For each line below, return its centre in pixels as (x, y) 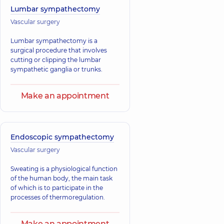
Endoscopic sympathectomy (62, 137)
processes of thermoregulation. (58, 197)
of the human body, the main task (61, 178)
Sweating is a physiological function (64, 169)
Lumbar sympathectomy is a (54, 41)
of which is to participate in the (57, 188)
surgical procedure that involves (59, 50)
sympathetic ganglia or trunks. (56, 69)
